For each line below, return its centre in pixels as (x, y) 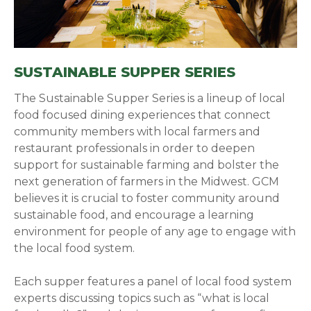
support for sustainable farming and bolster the (147, 165)
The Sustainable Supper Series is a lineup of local (150, 98)
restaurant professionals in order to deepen (135, 148)
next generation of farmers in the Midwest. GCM (147, 181)
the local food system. (76, 248)
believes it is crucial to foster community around (147, 198)
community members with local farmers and (137, 131)
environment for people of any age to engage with (155, 231)
